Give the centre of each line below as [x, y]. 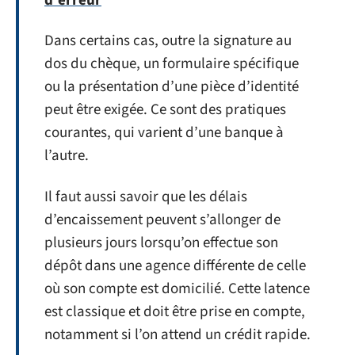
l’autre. [67, 156]
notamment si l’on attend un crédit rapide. [177, 334]
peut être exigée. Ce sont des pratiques [165, 110]
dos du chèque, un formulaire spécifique [172, 64]
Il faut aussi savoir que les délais [146, 197]
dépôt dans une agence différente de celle [175, 265]
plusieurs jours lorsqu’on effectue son [161, 242]
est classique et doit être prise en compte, [175, 311]
